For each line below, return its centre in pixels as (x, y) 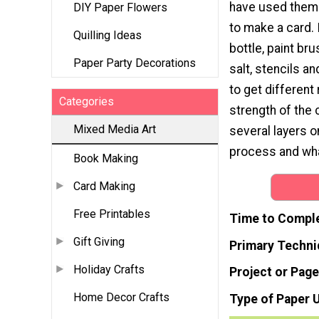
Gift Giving (99, 242)
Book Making (106, 159)
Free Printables (112, 214)
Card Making (104, 187)
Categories (87, 102)
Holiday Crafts (109, 270)
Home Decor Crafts (121, 298)
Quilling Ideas (108, 36)
